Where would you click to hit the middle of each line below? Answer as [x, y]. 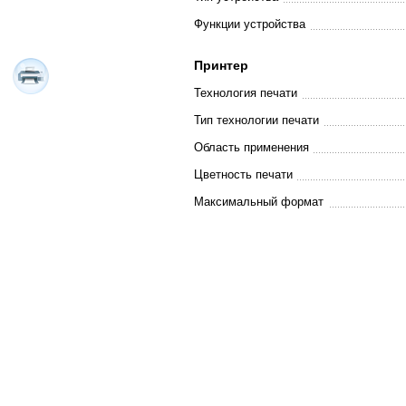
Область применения [251, 147]
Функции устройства [249, 24]
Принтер [221, 65]
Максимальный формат [258, 202]
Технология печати [245, 93]
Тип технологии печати [256, 120]
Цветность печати [243, 174]
